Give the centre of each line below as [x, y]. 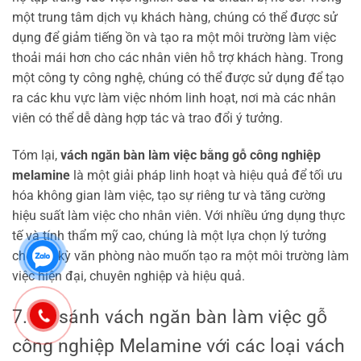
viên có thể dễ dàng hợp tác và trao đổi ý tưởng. [147, 118]
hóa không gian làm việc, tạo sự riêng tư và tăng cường [169, 195]
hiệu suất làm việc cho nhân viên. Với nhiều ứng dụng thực [178, 215]
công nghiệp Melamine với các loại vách [178, 346]
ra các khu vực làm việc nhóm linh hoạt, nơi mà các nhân [174, 98]
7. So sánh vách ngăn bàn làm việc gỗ [170, 317]
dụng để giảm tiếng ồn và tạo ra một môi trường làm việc [174, 38]
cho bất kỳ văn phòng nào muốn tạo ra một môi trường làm [180, 255]
